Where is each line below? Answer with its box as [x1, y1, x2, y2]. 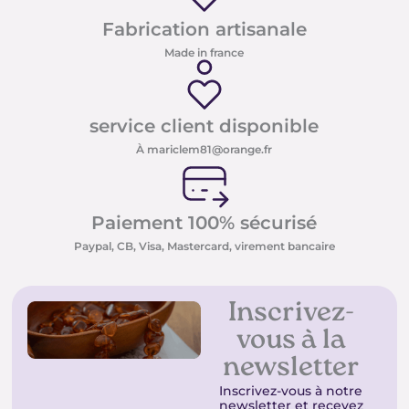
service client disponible [89, 114, 320, 137]
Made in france [164, 45, 245, 59]
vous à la [236, 321, 346, 362]
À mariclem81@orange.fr [136, 142, 273, 156]
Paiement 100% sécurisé [91, 211, 318, 234]
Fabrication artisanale [101, 17, 307, 40]
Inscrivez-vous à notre [219, 382, 363, 399]
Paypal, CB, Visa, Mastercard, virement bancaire [73, 238, 335, 253]
